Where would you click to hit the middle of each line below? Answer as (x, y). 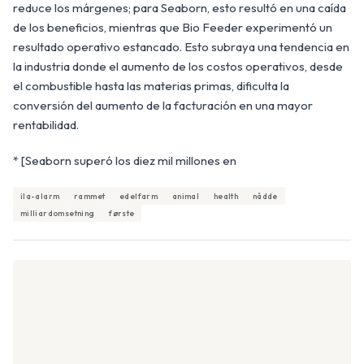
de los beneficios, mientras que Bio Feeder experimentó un (173, 28)
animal (186, 196)
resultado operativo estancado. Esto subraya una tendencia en (181, 47)
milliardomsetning (57, 213)
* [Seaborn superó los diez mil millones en (125, 161)
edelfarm (139, 196)
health (226, 196)
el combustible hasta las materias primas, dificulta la (151, 86)
